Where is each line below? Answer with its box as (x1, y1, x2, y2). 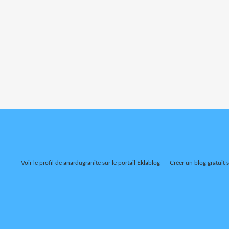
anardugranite (63, 159, 101, 166)
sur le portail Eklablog (101, 159, 160, 166)
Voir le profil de (21, 159, 63, 166)
